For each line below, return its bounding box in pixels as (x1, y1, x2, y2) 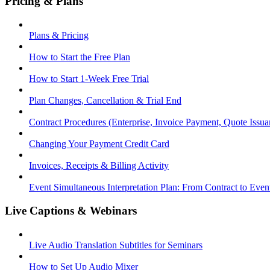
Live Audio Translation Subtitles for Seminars (29, 239, 202, 250)
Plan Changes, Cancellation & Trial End (29, 95, 181, 106)
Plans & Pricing (29, 30, 89, 41)
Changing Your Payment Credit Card (29, 139, 169, 149)
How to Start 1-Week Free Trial (29, 74, 149, 84)
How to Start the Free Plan (29, 52, 130, 63)
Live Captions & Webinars (5, 204, 137, 217)
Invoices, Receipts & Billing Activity (29, 160, 169, 171)
